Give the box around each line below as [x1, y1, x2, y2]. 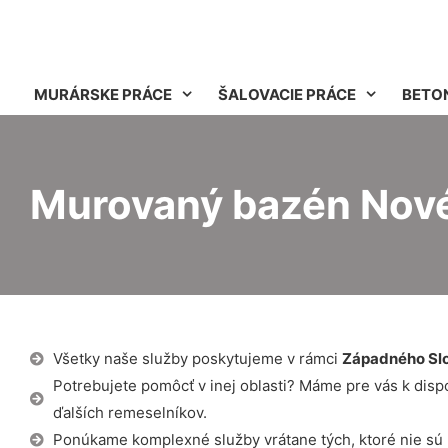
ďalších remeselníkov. [52, 403, 207, 422]
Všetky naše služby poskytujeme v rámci [52, 349, 342, 368]
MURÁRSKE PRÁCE [34, 85, 172, 104]
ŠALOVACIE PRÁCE [218, 85, 356, 104]
